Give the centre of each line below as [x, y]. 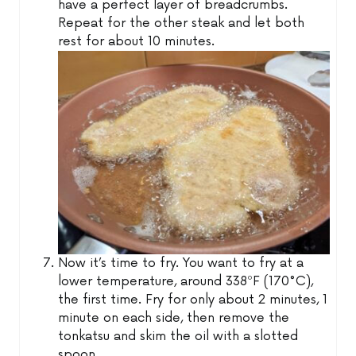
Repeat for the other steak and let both [182, 24]
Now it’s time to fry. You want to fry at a [181, 264]
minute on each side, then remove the [174, 319]
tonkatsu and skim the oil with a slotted [178, 337]
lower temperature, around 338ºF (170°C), [186, 282]
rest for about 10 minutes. [137, 42]
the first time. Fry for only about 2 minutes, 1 [193, 300]
